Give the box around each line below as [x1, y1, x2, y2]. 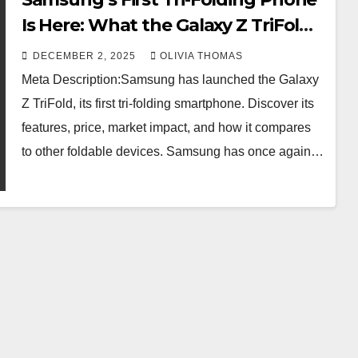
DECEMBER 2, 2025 [32, 50, 139, 62]
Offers [21, 40, 77, 62]
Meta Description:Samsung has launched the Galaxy [21, 73, 319, 87]
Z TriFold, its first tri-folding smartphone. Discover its [21, 97, 314, 111]
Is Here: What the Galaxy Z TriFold [21, 14, 312, 37]
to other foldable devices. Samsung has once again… [21, 145, 324, 159]
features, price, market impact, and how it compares [21, 121, 311, 135]
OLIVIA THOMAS [159, 50, 243, 62]
